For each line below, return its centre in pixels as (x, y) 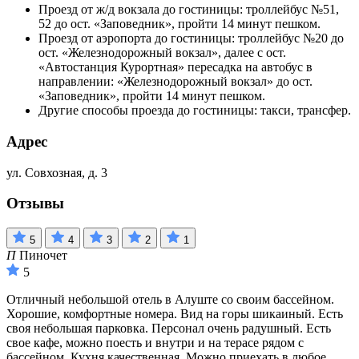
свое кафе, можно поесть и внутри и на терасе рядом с (155, 343)
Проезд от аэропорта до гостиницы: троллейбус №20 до (191, 38)
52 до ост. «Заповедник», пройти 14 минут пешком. (179, 24)
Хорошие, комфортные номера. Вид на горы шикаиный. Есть (175, 314)
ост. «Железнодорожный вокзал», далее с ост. (162, 53)
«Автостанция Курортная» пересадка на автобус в (175, 67)
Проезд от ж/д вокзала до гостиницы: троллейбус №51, (189, 10)
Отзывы (35, 204)
